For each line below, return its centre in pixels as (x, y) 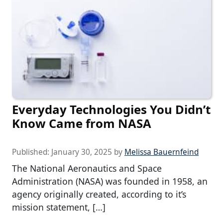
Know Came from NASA (82, 123)
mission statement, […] (59, 207)
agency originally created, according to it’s (99, 194)
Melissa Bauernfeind (162, 152)
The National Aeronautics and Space (87, 168)
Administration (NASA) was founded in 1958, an (110, 181)
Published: (32, 152)
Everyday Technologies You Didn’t (111, 110)
